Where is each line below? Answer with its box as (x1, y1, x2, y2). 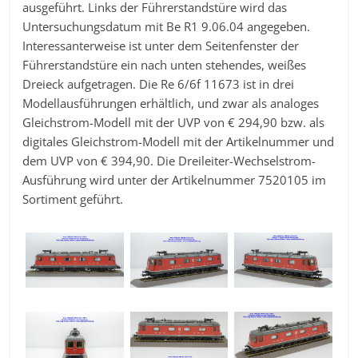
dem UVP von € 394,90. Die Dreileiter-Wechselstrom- (22, 153, 316, 169)
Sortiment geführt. (22, 191, 124, 208)
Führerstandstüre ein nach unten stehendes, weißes (22, 57, 307, 74)
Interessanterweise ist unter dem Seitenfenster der (22, 38, 300, 54)
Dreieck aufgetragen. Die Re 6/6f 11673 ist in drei (22, 76, 295, 93)
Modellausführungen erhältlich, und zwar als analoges (22, 95, 320, 112)
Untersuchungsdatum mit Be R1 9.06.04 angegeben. (22, 18, 311, 35)
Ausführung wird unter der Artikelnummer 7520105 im (22, 172, 327, 189)
